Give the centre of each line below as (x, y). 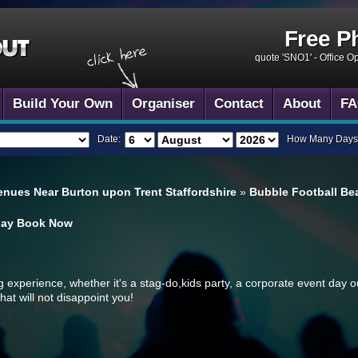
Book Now (45, 223)
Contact (239, 103)
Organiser (163, 103)
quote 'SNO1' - (287, 58)
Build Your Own (63, 103)
